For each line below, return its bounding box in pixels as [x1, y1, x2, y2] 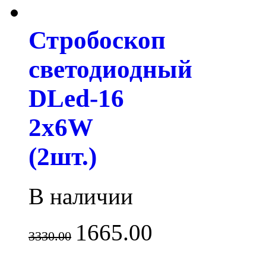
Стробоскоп [28, 26, 166, 54]
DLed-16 [28, 84, 124, 112]
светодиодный [28, 55, 192, 83]
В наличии [28, 183, 133, 209]
